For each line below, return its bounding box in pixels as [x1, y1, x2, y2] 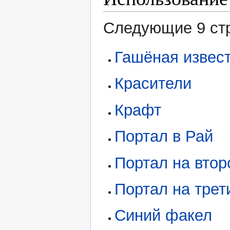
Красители [114, 74, 192, 93]
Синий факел [114, 206, 213, 225]
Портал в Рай [114, 127, 214, 146]
